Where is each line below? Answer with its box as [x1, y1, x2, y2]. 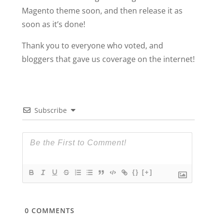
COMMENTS [29, 206, 75, 216]
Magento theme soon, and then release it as [21, 5, 183, 16]
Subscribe [34, 106, 67, 115]
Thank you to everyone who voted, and [21, 40, 163, 51]
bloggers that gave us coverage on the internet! [21, 54, 195, 65]
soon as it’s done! [21, 19, 85, 30]
